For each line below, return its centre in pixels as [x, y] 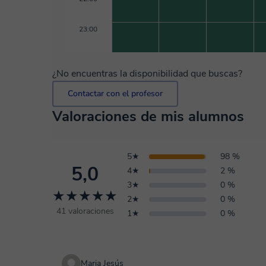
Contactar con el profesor [115, 94]
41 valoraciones [85, 211]
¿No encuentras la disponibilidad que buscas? [147, 74]
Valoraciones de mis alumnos [148, 116]
